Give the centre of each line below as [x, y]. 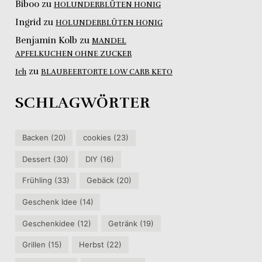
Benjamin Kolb [46, 40]
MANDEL [109, 41]
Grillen [34, 245]
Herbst [92, 245]
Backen [35, 138]
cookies [97, 138]
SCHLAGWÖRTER [83, 102]
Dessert [36, 159]
